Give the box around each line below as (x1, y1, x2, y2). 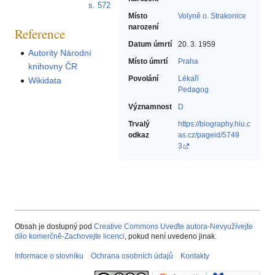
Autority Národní (28, 47, 92, 58)
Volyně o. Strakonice (178, 12, 246, 21)
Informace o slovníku (15, 252, 83, 261)
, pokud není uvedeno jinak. (125, 232, 217, 241)
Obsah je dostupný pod (15, 222, 94, 231)
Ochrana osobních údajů (91, 252, 173, 261)
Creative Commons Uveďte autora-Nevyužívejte (94, 222, 253, 231)
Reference (15, 25, 65, 43)
